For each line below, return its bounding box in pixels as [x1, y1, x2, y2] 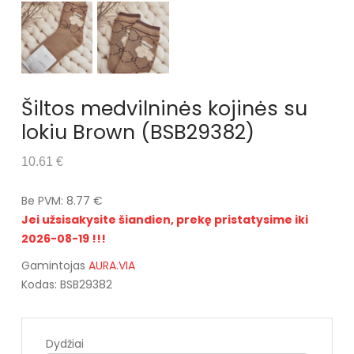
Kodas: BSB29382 [21, 276, 112, 292]
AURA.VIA [88, 257, 135, 273]
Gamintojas [21, 257, 88, 273]
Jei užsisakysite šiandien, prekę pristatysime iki [21, 211, 308, 228]
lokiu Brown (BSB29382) [21, 118, 254, 146]
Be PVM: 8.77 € [21, 192, 103, 209]
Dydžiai [45, 335, 84, 352]
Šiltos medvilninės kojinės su [21, 94, 307, 122]
